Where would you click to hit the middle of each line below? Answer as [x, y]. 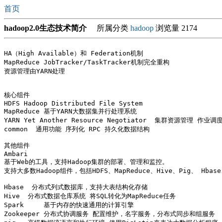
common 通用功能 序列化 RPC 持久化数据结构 [77, 129]
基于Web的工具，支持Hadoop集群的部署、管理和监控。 [86, 162]
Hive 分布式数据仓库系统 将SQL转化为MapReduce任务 [90, 196]
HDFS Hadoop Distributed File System [73, 103]
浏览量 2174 [175, 28]
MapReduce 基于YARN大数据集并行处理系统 [70, 111]
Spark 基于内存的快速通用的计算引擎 [69, 205]
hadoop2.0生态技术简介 [45, 28]
